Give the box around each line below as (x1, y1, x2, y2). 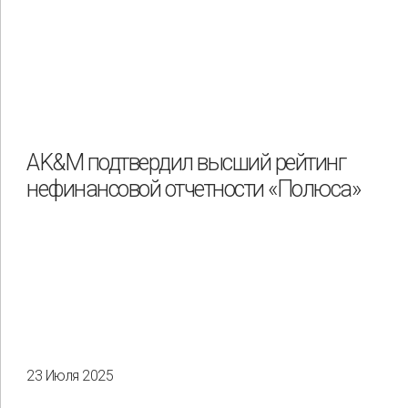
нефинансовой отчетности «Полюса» (26, 176, 361, 203)
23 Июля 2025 (26, 366, 113, 384)
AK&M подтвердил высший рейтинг (26, 149, 346, 177)
